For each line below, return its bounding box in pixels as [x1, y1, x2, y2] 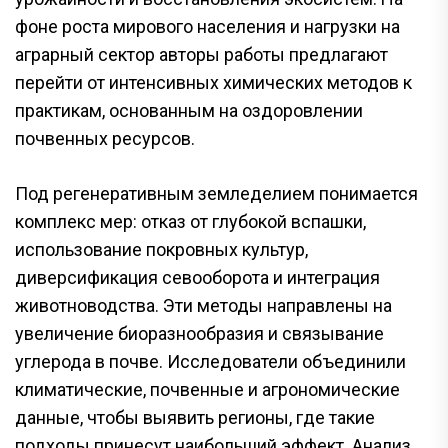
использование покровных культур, [15, 238, 308, 260]
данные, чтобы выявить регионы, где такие [15, 406, 375, 428]
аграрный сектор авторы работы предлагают [15, 43, 388, 65]
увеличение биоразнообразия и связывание [15, 322, 384, 344]
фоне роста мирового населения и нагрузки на [15, 15, 400, 37]
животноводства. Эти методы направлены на [15, 294, 392, 316]
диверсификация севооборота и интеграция [15, 266, 380, 288]
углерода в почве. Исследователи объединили [15, 350, 406, 372]
